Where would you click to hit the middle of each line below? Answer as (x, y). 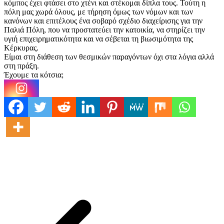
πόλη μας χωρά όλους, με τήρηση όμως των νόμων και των (98, 12)
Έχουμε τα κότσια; (34, 75)
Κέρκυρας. (21, 48)
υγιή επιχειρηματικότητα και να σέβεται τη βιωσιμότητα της (98, 39)
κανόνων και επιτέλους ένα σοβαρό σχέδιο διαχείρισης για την (103, 21)
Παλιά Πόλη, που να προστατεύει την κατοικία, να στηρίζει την (104, 30)
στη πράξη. (21, 66)
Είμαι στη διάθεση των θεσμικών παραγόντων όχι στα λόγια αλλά (109, 57)
